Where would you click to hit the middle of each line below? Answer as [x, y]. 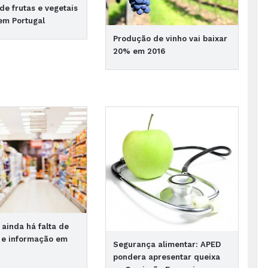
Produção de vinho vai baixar [170, 39]
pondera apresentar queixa [166, 257]
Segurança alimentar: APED [167, 244]
